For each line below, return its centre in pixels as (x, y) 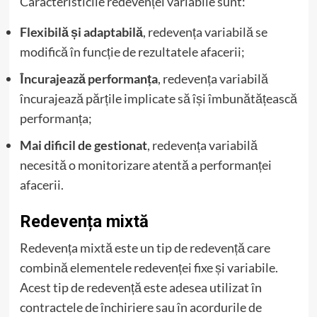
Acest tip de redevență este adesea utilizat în (140, 288)
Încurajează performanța (88, 79)
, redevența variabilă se (205, 32)
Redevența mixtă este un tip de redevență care (145, 248)
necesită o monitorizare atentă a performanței (145, 165)
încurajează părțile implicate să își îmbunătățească (158, 99)
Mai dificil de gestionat (83, 145)
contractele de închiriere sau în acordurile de (140, 307)
